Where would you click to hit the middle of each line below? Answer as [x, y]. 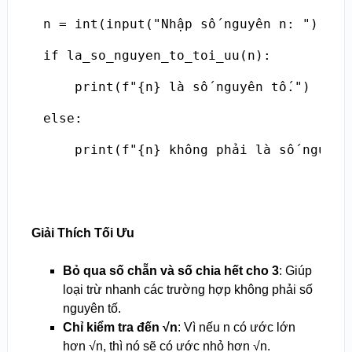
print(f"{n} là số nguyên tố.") [176, 87]
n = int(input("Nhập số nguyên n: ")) [184, 24]
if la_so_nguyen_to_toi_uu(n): [157, 56]
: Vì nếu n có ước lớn [236, 328]
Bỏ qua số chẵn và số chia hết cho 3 [170, 271]
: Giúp [295, 271]
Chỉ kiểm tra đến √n [120, 328]
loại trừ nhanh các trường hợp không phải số [187, 290]
